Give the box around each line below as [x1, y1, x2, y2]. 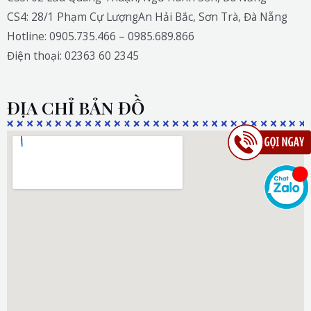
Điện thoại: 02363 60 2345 [7, 48, 139, 64]
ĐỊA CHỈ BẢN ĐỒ [7, 95, 144, 119]
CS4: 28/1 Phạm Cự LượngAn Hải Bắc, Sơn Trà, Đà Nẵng [7, 9, 287, 25]
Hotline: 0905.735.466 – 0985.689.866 [7, 28, 194, 44]
